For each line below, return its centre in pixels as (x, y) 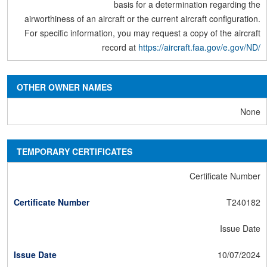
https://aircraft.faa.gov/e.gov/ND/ (199, 47)
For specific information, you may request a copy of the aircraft (142, 33)
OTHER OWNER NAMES (64, 87)
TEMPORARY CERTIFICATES (74, 151)
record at (120, 47)
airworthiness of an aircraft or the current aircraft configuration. (142, 18)
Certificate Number (225, 176)
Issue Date (240, 228)
